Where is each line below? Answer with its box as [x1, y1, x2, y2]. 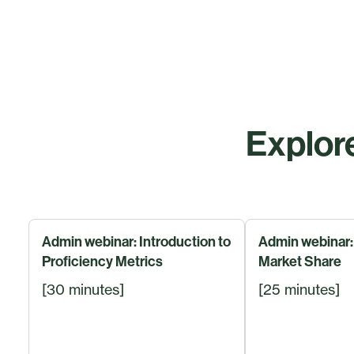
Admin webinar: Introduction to [42, 232, 231, 250]
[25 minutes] [258, 280, 340, 298]
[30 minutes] [42, 280, 124, 298]
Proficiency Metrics [42, 252, 163, 270]
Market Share [258, 252, 341, 270]
